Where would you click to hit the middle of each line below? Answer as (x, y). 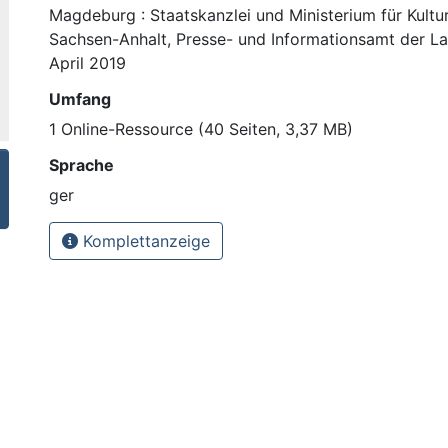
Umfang (80, 98)
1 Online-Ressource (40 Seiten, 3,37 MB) (201, 128)
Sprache (81, 164)
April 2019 (87, 62)
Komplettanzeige (144, 240)
